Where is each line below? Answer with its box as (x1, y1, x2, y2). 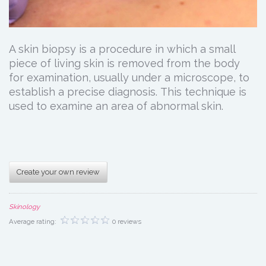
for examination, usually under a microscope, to (9, 71, 249, 84)
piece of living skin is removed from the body (9, 56, 240, 69)
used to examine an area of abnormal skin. (9, 99, 223, 112)
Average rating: (9, 217, 58, 226)
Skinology (9, 202, 40, 211)
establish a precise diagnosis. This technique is (9, 85, 246, 98)
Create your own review (17, 167, 100, 176)
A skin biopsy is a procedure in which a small (9, 42, 235, 55)
